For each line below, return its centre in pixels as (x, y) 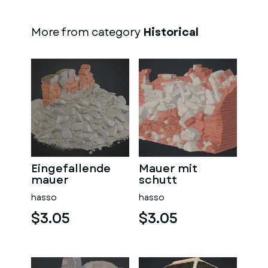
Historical (171, 32)
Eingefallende (71, 169)
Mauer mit (168, 169)
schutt (158, 180)
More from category (87, 32)
